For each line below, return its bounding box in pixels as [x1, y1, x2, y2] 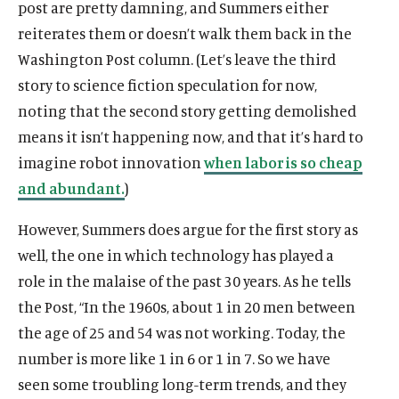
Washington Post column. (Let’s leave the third [18, 49, 336, 69]
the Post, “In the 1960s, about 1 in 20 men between [18, 297, 355, 316]
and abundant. [18, 178, 125, 198]
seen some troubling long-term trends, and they [18, 374, 346, 394]
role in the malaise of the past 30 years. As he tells [18, 271, 351, 290]
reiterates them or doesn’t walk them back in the [18, 23, 352, 43]
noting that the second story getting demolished [18, 101, 356, 120]
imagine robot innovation [18, 152, 204, 172]
